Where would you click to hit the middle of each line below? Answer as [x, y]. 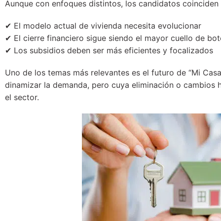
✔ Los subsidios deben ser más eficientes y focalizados [109, 50]
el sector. [22, 97]
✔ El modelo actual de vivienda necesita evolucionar [103, 25]
